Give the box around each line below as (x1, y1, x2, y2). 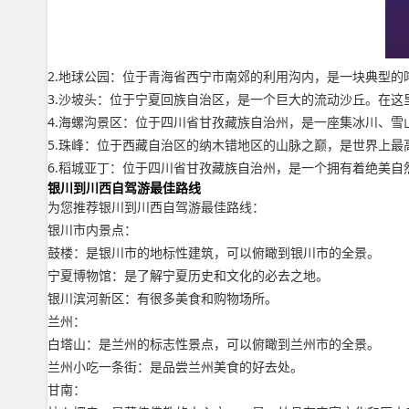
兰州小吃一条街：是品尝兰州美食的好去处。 (47, 358, 303, 375)
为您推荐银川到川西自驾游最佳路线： (47, 198, 265, 215)
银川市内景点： (47, 221, 137, 238)
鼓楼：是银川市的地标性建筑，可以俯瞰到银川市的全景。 (47, 244, 380, 261)
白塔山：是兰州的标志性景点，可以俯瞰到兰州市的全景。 (47, 335, 380, 352)
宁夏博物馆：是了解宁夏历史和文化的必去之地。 (47, 267, 329, 284)
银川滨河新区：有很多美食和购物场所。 (47, 289, 278, 307)
